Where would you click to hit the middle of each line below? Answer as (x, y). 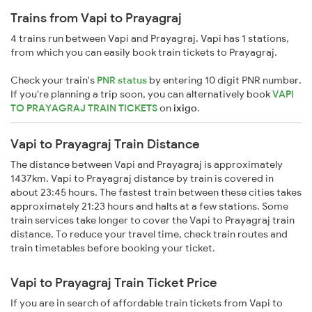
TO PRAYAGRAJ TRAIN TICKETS (85, 108)
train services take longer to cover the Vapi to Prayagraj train (153, 220)
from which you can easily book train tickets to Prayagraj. (144, 53)
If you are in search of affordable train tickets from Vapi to (147, 303)
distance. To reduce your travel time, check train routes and (149, 234)
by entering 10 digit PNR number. (224, 80)
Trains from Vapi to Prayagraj (96, 18)
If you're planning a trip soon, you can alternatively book (141, 94)
